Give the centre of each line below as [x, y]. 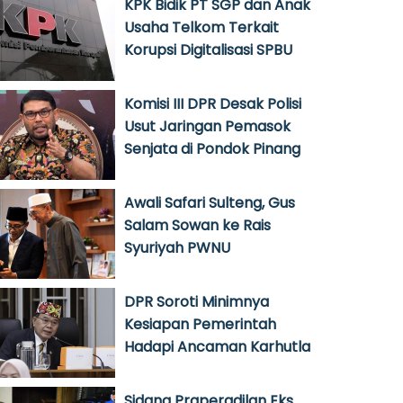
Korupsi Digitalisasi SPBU [208, 50]
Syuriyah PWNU [177, 248]
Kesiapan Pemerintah [200, 324]
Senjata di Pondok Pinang [212, 149]
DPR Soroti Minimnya [197, 302]
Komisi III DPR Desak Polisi [213, 104]
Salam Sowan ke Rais [197, 225]
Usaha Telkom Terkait [201, 27]
